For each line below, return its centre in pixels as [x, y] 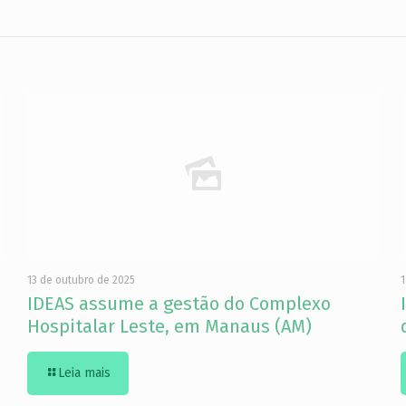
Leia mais [85, 373]
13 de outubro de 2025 [82, 280]
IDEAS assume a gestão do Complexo [179, 304]
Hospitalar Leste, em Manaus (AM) [170, 326]
